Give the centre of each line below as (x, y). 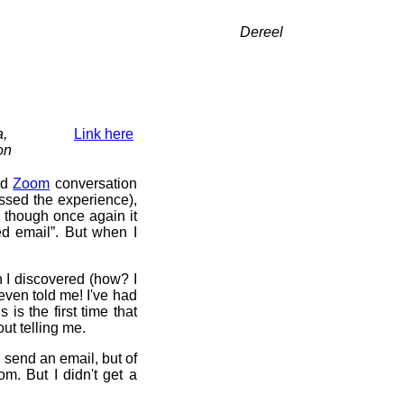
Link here (104, 134)
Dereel (262, 32)
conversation (93, 184)
